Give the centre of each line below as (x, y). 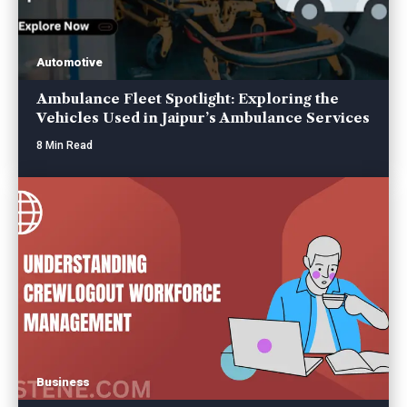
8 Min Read (65, 145)
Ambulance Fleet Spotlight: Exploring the (188, 98)
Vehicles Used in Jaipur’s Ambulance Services (203, 117)
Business (63, 382)
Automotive (69, 62)
